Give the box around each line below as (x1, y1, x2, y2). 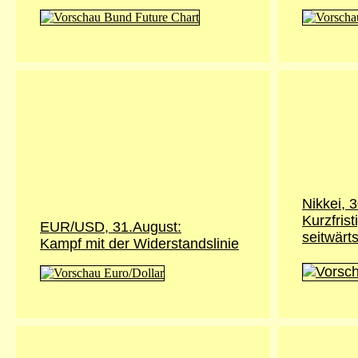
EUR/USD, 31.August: (40, 219, 181, 235)
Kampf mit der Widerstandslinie (40, 236, 239, 252)
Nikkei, (302, 196, 349, 212)
